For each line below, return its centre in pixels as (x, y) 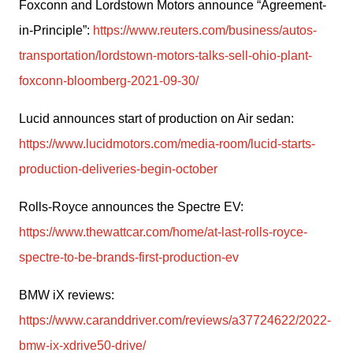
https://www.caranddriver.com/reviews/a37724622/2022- (175, 320)
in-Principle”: (56, 30)
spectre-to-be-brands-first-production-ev (129, 257)
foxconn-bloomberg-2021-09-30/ (109, 81)
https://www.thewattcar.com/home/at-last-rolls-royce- (163, 232)
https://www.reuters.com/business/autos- (205, 30)
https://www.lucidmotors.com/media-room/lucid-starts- (167, 144)
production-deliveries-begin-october (118, 169)
